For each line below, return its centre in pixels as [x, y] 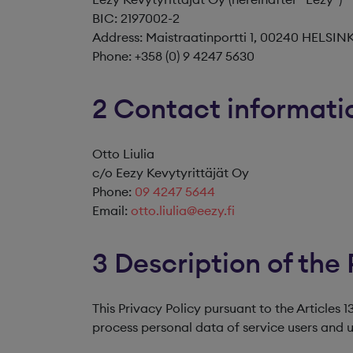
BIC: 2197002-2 [136, 18]
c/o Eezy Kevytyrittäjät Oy [171, 173]
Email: [111, 210]
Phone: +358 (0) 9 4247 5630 [173, 56]
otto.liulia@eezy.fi [183, 210]
